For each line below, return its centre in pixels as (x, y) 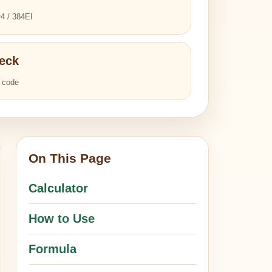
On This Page (70, 158)
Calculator (59, 188)
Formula (53, 249)
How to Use (62, 219)
